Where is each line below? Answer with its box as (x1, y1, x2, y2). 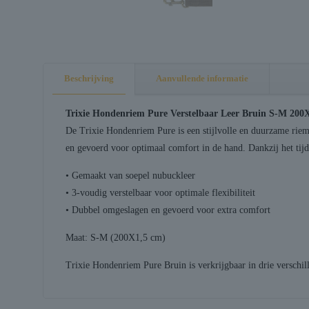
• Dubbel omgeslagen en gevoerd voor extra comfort (65, 204, 270, 215)
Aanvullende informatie (156, 72, 248, 83)
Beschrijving (64, 72, 114, 83)
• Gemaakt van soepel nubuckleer (65, 170, 195, 181)
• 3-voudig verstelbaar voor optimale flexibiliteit (65, 187, 255, 198)
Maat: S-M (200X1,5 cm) (65, 232, 166, 243)
